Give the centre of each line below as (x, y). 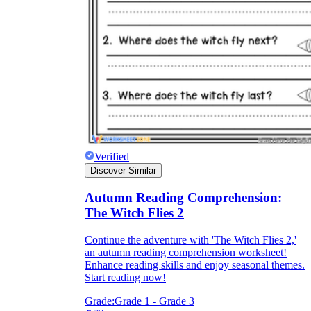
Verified (112, 156)
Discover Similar (123, 170)
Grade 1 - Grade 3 (154, 301)
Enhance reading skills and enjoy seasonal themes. (195, 265)
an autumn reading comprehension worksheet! (186, 253)
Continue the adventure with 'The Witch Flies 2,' (191, 240)
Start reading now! (125, 278)
